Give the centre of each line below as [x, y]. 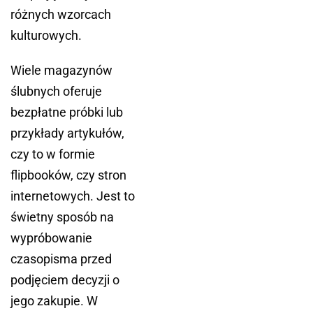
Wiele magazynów [61, 71]
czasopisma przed [61, 259]
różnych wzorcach [61, 15]
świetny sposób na [62, 217]
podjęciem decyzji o [65, 280]
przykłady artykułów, [67, 133]
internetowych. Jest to [73, 196]
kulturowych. [46, 36]
